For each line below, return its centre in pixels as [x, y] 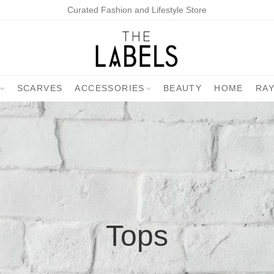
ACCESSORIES [110, 88]
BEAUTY [183, 88]
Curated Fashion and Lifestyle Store [137, 10]
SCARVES [40, 88]
